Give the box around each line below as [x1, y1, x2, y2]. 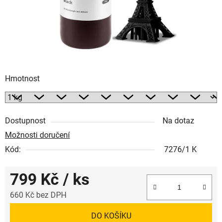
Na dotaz [163, 115, 194, 125]
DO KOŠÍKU [91, 211, 131, 221]
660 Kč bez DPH [10, 190, 66, 200]
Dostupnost [5, 115, 46, 125]
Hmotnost [5, 73, 40, 83]
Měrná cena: [9, 205, 53, 215]
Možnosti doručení [5, 130, 70, 140]
